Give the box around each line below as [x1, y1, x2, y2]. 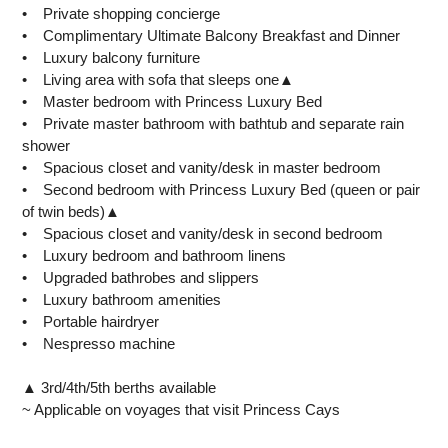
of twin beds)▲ [22, 202, 121, 220]
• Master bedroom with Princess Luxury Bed [22, 92, 323, 110]
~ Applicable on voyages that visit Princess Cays [22, 400, 341, 418]
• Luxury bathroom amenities [22, 290, 222, 308]
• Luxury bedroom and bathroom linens [22, 246, 287, 264]
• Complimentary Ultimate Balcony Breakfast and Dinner [22, 26, 401, 44]
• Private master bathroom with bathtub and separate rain [22, 114, 405, 132]
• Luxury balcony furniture [22, 48, 205, 66]
